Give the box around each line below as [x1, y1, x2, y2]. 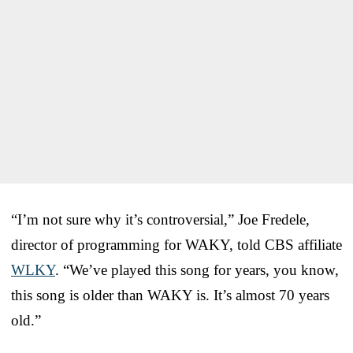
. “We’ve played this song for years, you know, [55, 261, 339, 278]
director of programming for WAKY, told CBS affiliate [11, 236, 342, 253]
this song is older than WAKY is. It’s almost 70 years [11, 286, 329, 303]
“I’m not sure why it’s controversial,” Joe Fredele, [11, 210, 310, 228]
